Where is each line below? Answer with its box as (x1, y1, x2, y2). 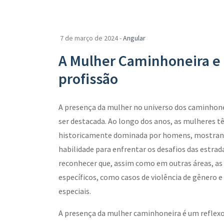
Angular (123, 33, 145, 42)
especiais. (58, 186, 91, 196)
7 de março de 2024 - (60, 33, 123, 42)
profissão (58, 69, 118, 88)
